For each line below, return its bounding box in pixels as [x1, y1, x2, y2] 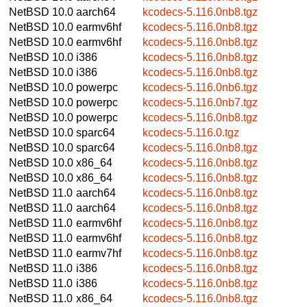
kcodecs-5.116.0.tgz [143, 126, 239, 138]
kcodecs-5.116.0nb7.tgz [143, 96, 258, 108]
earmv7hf [76, 247, 121, 259]
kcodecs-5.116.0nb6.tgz [143, 81, 258, 93]
